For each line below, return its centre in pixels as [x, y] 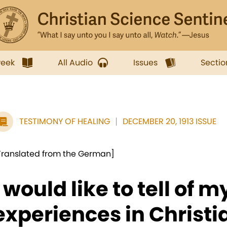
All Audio [75, 63]
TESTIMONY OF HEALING [65, 121]
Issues [145, 63]
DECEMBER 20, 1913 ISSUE [169, 121]
